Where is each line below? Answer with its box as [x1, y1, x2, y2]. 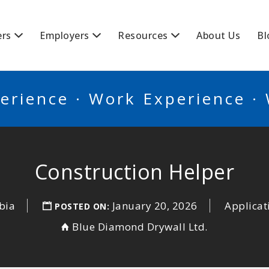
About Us [196, 29, 240, 42]
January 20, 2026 [112, 199, 198, 213]
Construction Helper [34, 158, 235, 186]
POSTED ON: [55, 201, 112, 212]
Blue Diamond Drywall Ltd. [72, 220, 208, 234]
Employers [40, 29, 89, 42]
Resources [118, 29, 168, 42]
